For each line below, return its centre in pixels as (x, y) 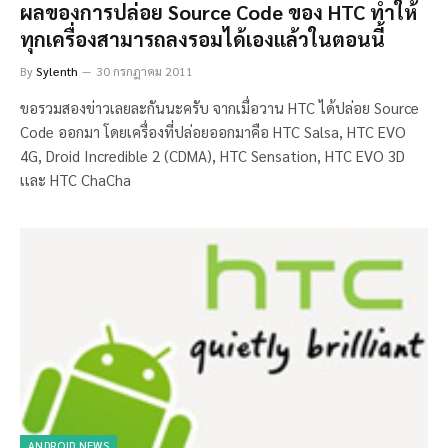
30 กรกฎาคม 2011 (144, 70)
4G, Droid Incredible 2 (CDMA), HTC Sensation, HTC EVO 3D (212, 155)
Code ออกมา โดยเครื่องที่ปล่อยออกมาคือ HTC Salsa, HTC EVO (213, 131)
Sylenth (57, 70)
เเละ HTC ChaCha (75, 179)
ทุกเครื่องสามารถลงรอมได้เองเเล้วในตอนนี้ (202, 38)
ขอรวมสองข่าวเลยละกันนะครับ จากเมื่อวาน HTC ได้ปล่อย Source (219, 107)
